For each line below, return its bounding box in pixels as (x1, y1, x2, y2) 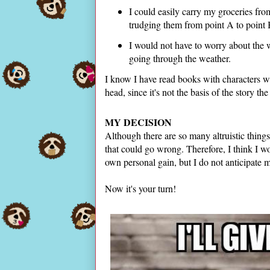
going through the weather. (129, 52, 234, 65)
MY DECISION (105, 115, 172, 130)
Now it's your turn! (105, 182, 176, 195)
